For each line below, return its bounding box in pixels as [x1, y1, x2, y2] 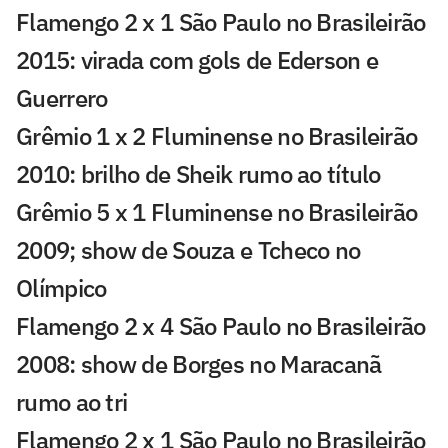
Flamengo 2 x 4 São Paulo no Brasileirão [16, 309, 426, 342]
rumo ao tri [16, 385, 128, 418]
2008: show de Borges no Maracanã [16, 347, 382, 380]
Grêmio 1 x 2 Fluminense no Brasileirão [16, 119, 418, 152]
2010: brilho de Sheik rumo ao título [16, 157, 381, 190]
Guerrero [16, 81, 108, 114]
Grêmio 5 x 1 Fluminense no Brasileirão [16, 195, 418, 228]
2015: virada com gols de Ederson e [16, 43, 379, 76]
